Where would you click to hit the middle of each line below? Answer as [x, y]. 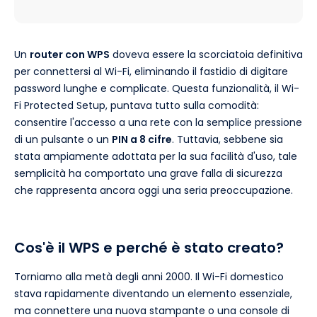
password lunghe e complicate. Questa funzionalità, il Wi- [157, 88]
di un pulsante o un [63, 139]
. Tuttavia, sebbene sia [227, 139]
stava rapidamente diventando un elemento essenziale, [153, 293]
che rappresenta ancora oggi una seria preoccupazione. [154, 190]
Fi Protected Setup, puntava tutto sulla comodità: [137, 105]
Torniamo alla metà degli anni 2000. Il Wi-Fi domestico [149, 276]
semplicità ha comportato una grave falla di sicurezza [148, 173]
